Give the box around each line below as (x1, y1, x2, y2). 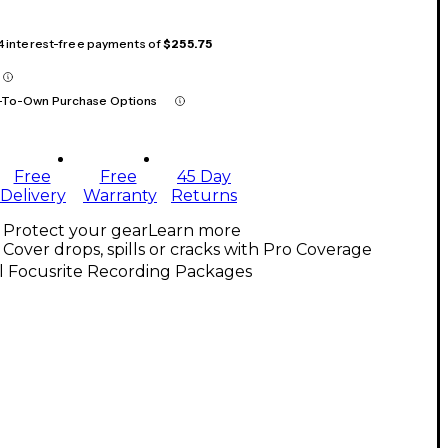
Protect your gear (3, 221, 148, 241)
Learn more (148, 221, 241, 241)
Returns (171, 186, 237, 206)
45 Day (177, 167, 231, 187)
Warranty (83, 186, 157, 206)
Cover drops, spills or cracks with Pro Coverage (3, 240, 372, 260)
